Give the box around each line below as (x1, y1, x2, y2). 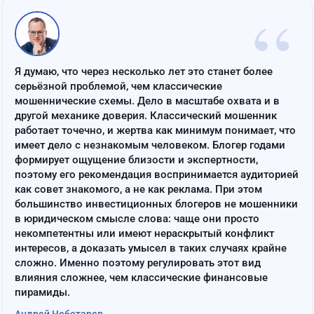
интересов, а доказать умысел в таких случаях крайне (15, 242, 287, 255)
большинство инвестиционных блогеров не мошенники (15, 198, 298, 211)
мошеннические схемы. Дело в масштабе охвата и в (15, 95, 280, 108)
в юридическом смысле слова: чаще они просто (15, 212, 259, 226)
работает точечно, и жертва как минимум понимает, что (15, 124, 296, 137)
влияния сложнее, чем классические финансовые (15, 271, 268, 285)
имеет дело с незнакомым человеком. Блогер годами (15, 139, 285, 152)
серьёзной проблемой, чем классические (15, 80, 222, 93)
